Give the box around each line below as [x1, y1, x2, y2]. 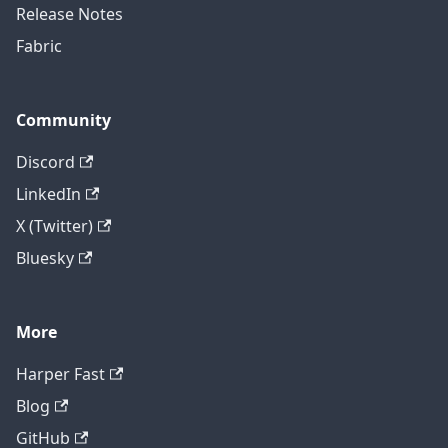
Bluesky [16, 247, 74, 270]
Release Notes [16, 3, 123, 26]
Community [16, 109, 111, 132]
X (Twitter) [16, 215, 93, 238]
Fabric [16, 35, 62, 58]
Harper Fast [16, 363, 105, 386]
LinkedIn [16, 183, 81, 206]
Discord [16, 151, 75, 174]
